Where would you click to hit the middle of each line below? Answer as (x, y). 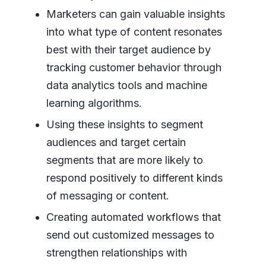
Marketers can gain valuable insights (135, 14)
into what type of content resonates (134, 32)
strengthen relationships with (116, 253)
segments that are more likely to (124, 160)
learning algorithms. (94, 103)
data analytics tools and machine (126, 85)
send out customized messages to (130, 235)
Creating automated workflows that (133, 217)
